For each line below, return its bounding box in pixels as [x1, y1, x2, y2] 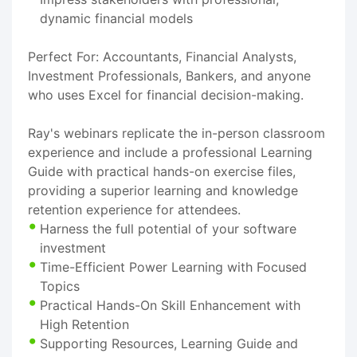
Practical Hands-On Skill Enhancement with [40, 296, 300, 313]
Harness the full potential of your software [40, 220, 296, 237]
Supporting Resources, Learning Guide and [40, 335, 298, 351]
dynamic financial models [40, 10, 193, 26]
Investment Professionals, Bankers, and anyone [28, 67, 311, 84]
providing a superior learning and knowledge [28, 182, 298, 198]
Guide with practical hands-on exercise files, [28, 163, 296, 179]
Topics [40, 277, 80, 294]
